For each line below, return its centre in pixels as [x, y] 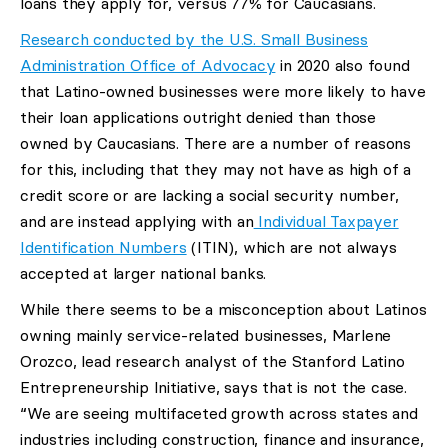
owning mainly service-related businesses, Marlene [206, 335]
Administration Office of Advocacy [148, 65]
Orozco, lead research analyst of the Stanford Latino [212, 361]
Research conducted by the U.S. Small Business [194, 39]
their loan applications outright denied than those [198, 117]
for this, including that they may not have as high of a [215, 169]
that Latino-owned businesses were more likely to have [223, 91]
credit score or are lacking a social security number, [209, 195]
